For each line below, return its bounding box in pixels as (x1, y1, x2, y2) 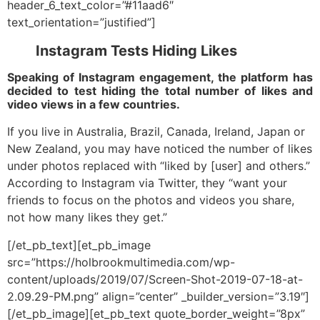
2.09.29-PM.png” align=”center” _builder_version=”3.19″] (7, 289, 309, 304)
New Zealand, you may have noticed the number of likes (7, 141, 312, 156)
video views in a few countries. (7, 97, 180, 112)
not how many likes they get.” (7, 210, 167, 225)
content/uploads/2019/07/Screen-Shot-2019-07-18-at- (7, 271, 303, 286)
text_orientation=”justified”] (7, 15, 156, 30)
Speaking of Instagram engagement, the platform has (7, 70, 313, 85)
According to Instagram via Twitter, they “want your (7, 176, 287, 191)
